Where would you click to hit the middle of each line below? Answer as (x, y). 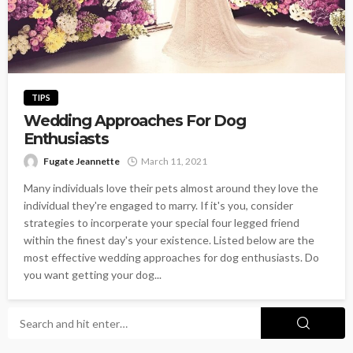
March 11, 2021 (174, 161)
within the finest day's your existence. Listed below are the (169, 240)
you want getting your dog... (93, 275)
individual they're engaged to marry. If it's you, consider (158, 205)
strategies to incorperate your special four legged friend (162, 223)
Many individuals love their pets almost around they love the (171, 188)
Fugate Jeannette (82, 161)
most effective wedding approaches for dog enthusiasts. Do (171, 257)
